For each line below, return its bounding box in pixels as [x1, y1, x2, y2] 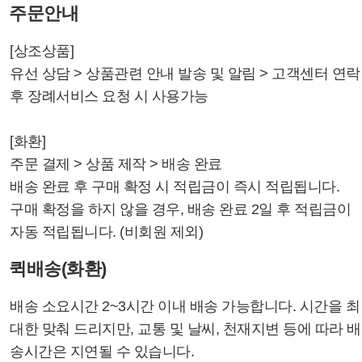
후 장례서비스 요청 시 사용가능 [10, 88, 208, 104]
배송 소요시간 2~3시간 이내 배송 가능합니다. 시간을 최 [10, 298, 360, 314]
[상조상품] [10, 43, 74, 59]
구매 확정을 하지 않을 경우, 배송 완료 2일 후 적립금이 [10, 201, 351, 217]
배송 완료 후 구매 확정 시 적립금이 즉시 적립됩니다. [10, 179, 339, 195]
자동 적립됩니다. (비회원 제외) [10, 224, 203, 240]
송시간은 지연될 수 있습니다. [10, 343, 194, 360]
